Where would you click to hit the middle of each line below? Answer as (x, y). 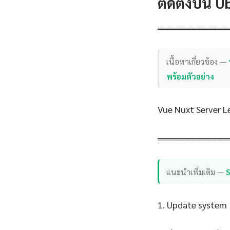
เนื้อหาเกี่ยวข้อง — (198, 61)
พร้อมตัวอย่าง (190, 76)
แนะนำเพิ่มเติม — (196, 171)
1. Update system (192, 205)
